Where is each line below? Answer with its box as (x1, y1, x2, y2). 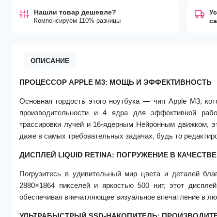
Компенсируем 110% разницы (34, 17, 121, 25)
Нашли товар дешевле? (34, 8, 116, 16)
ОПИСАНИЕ (31, 57, 69, 64)
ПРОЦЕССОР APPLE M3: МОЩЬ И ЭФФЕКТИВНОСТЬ (19, 77, 212, 86)
